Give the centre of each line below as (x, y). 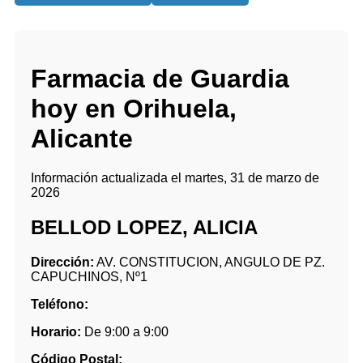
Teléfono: (60, 304)
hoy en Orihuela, (134, 108)
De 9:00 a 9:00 (125, 332)
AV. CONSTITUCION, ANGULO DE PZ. (209, 262)
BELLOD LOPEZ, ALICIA (144, 228)
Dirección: (62, 262)
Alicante (82, 138)
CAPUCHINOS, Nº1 (89, 277)
